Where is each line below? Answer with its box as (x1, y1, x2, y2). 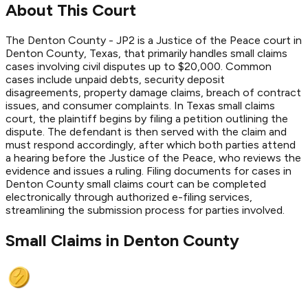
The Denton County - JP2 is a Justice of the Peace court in (5, 33, 302, 47)
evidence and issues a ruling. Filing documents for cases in (5, 164, 291, 177)
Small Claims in (5, 230, 119, 250)
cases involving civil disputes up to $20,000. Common (5, 59, 272, 73)
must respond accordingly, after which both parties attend (5, 137, 296, 151)
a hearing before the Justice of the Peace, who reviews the (5, 151, 301, 164)
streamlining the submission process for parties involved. (5, 203, 285, 217)
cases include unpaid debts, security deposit (5, 72, 225, 86)
